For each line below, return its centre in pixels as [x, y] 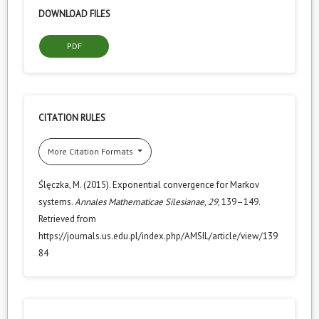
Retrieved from [67, 219]
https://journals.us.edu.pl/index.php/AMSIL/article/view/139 [158, 236]
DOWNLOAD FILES [74, 14]
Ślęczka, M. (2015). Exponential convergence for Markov [149, 184]
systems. [57, 202]
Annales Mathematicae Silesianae [140, 202]
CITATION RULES [72, 117]
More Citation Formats [91, 151]
